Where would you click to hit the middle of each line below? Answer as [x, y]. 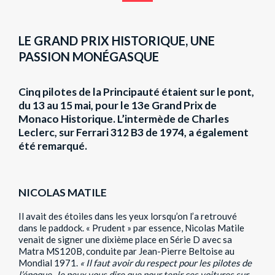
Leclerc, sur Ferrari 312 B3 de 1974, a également [134, 133]
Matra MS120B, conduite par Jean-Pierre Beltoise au [126, 251]
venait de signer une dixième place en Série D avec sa [125, 240]
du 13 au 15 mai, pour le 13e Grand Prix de [118, 106]
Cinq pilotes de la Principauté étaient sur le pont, [136, 92]
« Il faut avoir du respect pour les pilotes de [166, 263]
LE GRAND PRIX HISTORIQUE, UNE [117, 41]
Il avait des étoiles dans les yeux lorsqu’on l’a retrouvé [128, 216]
